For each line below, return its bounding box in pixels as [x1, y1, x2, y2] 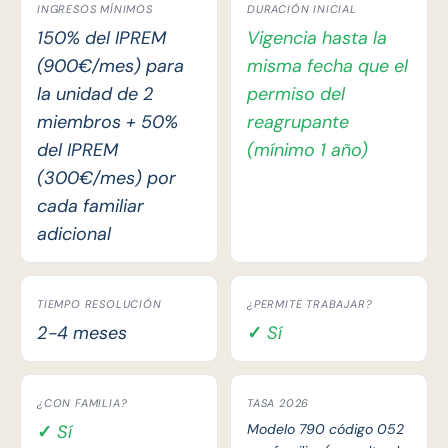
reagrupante [247, 110, 349, 134]
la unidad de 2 [37, 82, 154, 106]
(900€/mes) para [37, 54, 184, 78]
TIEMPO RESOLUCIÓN [37, 297, 162, 311]
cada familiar [37, 194, 144, 218]
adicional [37, 222, 111, 246]
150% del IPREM [37, 26, 166, 50]
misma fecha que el [247, 54, 408, 78]
